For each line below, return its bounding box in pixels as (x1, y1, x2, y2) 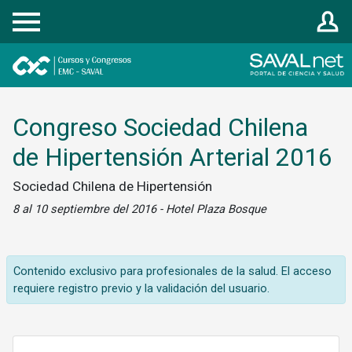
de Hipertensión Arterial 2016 (13, 142, 332, 172)
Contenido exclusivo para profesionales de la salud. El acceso (13, 264, 332, 278)
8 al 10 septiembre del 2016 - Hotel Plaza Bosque (13, 202, 266, 216)
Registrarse (20, 7, 64, 20)
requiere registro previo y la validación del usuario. (13, 281, 269, 295)
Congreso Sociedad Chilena (13, 112, 308, 142)
